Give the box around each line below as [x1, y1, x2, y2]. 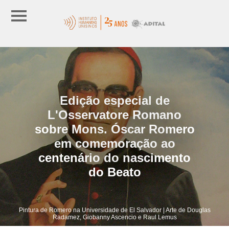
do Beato [88, 165, 141, 179]
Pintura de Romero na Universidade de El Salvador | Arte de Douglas [18, 206, 211, 214]
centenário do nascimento [38, 150, 191, 165]
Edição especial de [59, 93, 170, 107]
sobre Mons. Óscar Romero [34, 122, 195, 136]
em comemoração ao [54, 136, 175, 150]
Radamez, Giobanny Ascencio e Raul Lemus [52, 213, 177, 221]
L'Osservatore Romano [48, 107, 181, 122]
